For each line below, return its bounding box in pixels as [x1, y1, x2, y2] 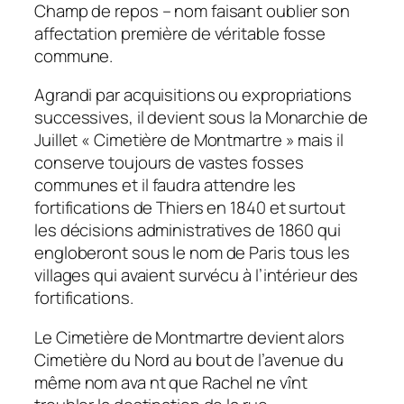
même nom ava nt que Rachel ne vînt [34, 370, 308, 394]
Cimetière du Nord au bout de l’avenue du [34, 347, 344, 372]
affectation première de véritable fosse [34, 21, 326, 45]
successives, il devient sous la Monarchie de [34, 106, 368, 130]
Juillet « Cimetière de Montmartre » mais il [34, 128, 344, 152]
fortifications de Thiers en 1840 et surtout [34, 196, 345, 220]
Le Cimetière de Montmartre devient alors [34, 325, 344, 349]
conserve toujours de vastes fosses [34, 151, 304, 175]
